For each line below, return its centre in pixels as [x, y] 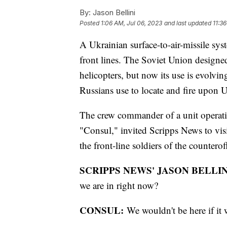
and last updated [188, 23]
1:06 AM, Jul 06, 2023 [131, 23]
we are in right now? [119, 185]
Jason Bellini [113, 12]
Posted [90, 23]
